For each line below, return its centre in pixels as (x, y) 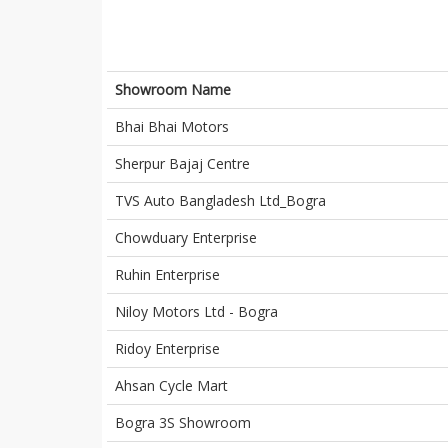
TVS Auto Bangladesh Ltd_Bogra (220, 200)
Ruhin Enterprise (167, 274)
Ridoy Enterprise (167, 348)
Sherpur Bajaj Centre (182, 163)
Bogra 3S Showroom (183, 422)
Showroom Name (173, 89)
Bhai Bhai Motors (172, 126)
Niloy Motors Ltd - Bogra (196, 311)
